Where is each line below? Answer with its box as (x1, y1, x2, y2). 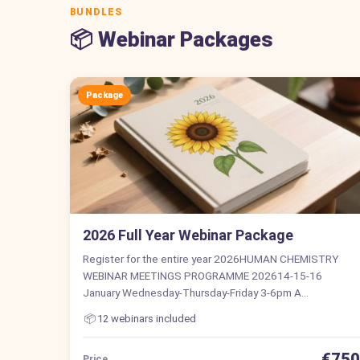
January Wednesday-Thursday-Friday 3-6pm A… (83, 285, 309, 299)
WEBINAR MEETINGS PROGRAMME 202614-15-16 (83, 268, 322, 282)
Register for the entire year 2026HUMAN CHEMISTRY (83, 252, 338, 265)
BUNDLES (70, 6, 123, 18)
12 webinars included (97, 312, 196, 325)
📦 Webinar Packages (70, 27, 273, 51)
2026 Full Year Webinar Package (83, 226, 293, 243)
